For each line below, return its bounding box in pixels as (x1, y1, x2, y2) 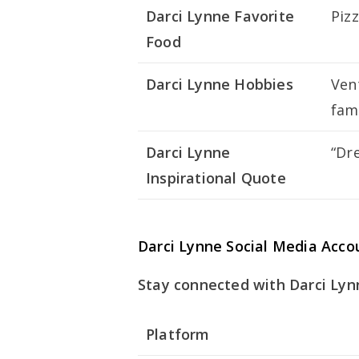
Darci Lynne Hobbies (146, 74, 293, 94)
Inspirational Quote (146, 167, 286, 188)
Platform (146, 324, 210, 344)
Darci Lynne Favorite (146, 6, 294, 26)
